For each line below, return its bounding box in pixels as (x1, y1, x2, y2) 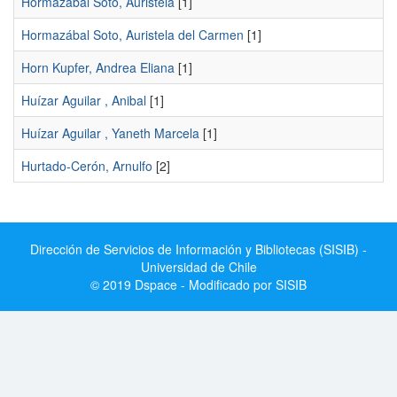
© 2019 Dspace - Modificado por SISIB (90, 276, 307, 293)
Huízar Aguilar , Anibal (21, 91, 146, 109)
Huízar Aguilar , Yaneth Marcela (21, 124, 199, 142)
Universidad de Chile (140, 258, 257, 276)
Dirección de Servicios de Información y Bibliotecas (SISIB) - (30, 240, 367, 258)
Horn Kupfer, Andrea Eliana (21, 58, 175, 76)
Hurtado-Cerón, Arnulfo (21, 157, 152, 175)
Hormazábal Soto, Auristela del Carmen (21, 26, 244, 43)
